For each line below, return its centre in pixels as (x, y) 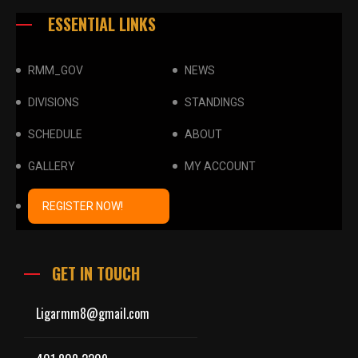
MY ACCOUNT (220, 167)
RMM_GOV (56, 71)
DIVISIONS (54, 103)
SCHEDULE (55, 135)
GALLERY (52, 167)
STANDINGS (214, 103)
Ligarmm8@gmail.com (93, 314)
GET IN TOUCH (96, 274)
